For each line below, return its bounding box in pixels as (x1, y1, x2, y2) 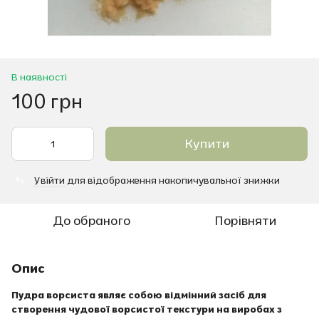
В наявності (11, 70, 67, 83)
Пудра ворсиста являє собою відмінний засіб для (11, 288, 266, 301)
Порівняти (214, 211, 276, 229)
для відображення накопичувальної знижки (65, 173, 280, 187)
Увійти (34, 173, 65, 187)
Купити (184, 135, 229, 152)
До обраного (52, 211, 130, 229)
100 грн (11, 88, 83, 113)
